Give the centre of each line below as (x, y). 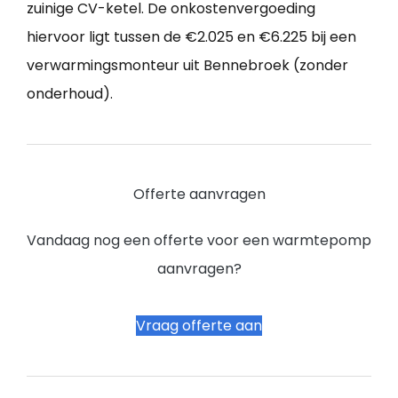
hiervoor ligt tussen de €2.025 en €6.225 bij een (191, 37)
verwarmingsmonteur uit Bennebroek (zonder (187, 66)
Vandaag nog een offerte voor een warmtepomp (199, 241)
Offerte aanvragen (199, 195)
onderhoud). (70, 94)
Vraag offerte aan (199, 326)
